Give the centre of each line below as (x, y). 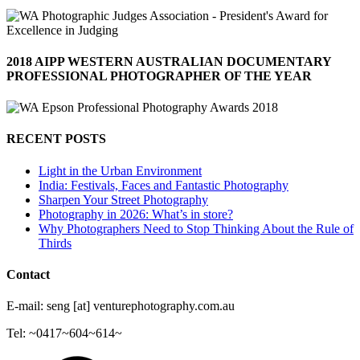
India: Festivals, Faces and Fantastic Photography (164, 185)
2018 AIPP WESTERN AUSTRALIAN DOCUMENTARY (169, 61)
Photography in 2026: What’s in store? (136, 214)
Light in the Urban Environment (120, 170)
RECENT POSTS (56, 139)
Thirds (55, 243)
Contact (28, 275)
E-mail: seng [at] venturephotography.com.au (121, 306)
